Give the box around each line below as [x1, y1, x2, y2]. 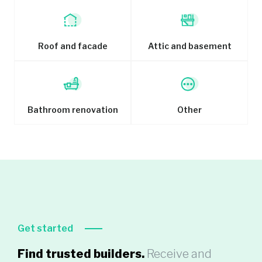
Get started [18, 222, 73, 234]
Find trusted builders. [18, 246, 144, 261]
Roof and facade [37, 40, 108, 51]
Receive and [144, 246, 212, 261]
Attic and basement [147, 40, 232, 51]
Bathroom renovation [27, 104, 118, 115]
